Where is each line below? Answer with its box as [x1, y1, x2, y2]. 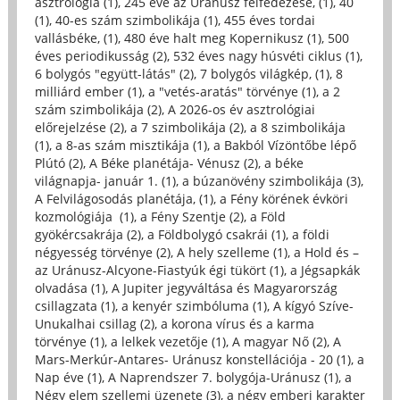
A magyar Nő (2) [231, 332, 327, 350]
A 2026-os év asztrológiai [167, 100, 315, 118]
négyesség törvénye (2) [34, 243, 171, 261]
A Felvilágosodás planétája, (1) [34, 189, 213, 207]
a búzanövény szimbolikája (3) [181, 171, 361, 189]
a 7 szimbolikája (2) [129, 118, 244, 136]
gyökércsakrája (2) [34, 225, 141, 243]
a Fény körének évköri [219, 189, 348, 207]
